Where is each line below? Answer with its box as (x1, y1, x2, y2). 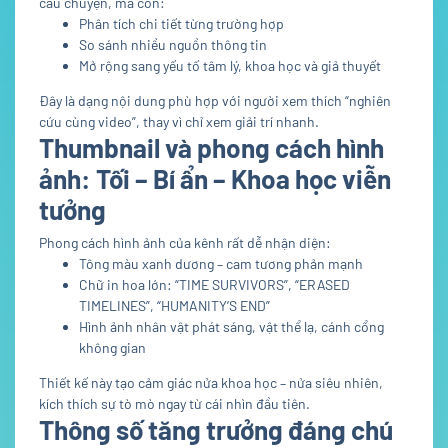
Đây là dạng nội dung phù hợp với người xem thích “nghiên (39, 92, 391, 110)
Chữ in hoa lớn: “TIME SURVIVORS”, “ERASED (79, 276, 350, 294)
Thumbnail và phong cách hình (39, 132, 384, 164)
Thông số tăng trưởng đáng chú (39, 414, 393, 446)
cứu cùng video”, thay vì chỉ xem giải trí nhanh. (39, 113, 319, 131)
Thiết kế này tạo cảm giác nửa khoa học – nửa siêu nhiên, (39, 374, 383, 392)
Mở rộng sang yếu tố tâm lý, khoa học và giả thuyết (79, 57, 381, 75)
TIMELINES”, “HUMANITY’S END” (79, 297, 270, 315)
